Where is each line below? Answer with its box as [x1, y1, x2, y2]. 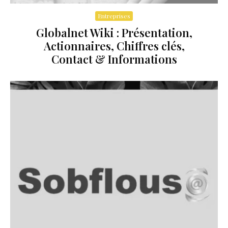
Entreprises [98, 12, 130, 20]
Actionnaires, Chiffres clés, [43, 38, 185, 54]
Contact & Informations [51, 51, 177, 67]
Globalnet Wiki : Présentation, [36, 25, 192, 41]
